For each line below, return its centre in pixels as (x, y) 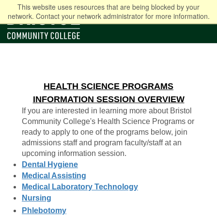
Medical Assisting (54, 176)
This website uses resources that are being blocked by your (108, 7)
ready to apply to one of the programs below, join (105, 132)
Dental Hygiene (50, 164)
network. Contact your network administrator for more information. (108, 16)
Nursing (37, 198)
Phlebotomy (44, 210)
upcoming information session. (75, 153)
